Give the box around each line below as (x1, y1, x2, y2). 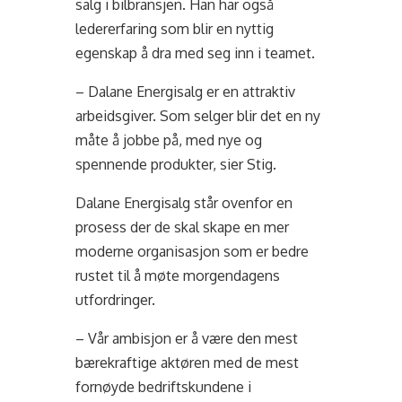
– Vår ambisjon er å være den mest (75, 329, 299, 347)
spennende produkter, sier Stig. (75, 155, 277, 173)
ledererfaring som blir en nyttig (75, 20, 275, 38)
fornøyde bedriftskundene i (75, 378, 252, 396)
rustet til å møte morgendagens (75, 267, 281, 284)
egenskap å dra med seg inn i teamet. (75, 44, 316, 62)
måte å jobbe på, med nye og (75, 131, 263, 149)
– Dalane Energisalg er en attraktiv (75, 83, 296, 100)
